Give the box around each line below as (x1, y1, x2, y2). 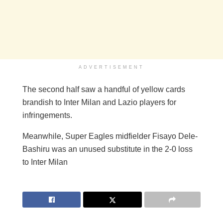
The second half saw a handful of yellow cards (22, 85, 185, 94)
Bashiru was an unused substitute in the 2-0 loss (22, 144, 193, 153)
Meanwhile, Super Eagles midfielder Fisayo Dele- (22, 131, 198, 140)
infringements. (22, 111, 72, 119)
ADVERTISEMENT (79, 64, 144, 70)
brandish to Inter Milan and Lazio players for (22, 98, 176, 107)
